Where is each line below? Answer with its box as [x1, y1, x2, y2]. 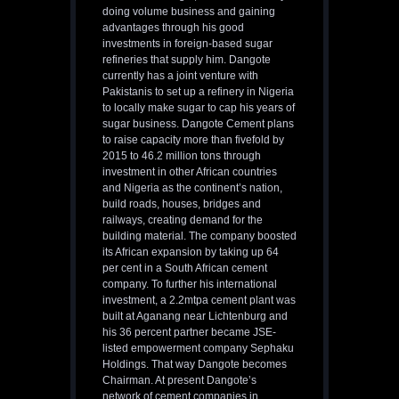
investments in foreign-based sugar [102, 37, 273, 51]
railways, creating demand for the [102, 214, 263, 227]
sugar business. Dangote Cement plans [102, 118, 294, 131]
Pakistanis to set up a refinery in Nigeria [102, 85, 294, 99]
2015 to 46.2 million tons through [102, 150, 261, 163]
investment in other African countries [102, 166, 277, 179]
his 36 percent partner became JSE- [102, 326, 276, 339]
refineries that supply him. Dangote [102, 53, 271, 67]
